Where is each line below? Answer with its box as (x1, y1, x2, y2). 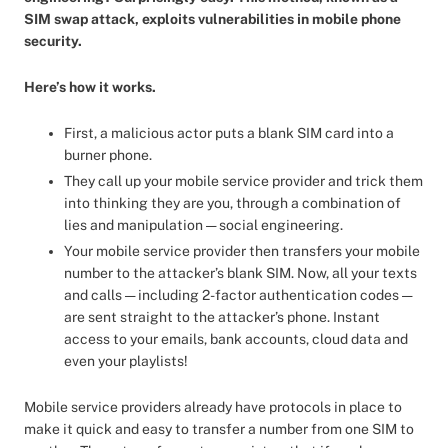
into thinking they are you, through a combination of (64, 195, 401, 211)
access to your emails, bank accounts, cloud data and (64, 331, 408, 347)
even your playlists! (64, 353, 191, 369)
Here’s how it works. (24, 79, 156, 95)
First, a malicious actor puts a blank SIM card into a (64, 125, 394, 141)
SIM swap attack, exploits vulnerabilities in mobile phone (24, 11, 401, 27)
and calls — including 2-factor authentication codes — (64, 287, 412, 303)
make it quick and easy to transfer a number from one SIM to (24, 421, 414, 437)
